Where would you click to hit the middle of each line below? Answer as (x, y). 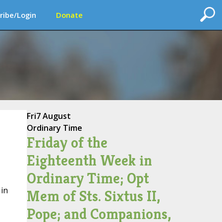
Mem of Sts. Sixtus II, (93, 196)
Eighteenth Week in (89, 161)
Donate (69, 15)
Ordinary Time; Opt (88, 178)
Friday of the (67, 143)
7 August (53, 116)
